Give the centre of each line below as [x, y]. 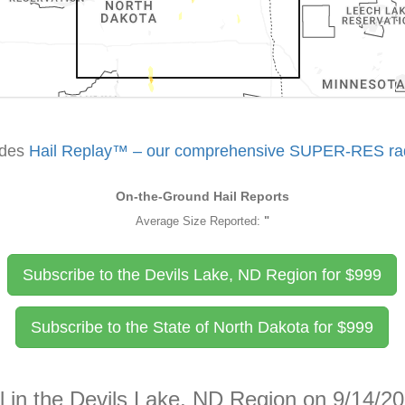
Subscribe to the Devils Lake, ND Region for [184, 275]
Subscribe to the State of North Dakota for [184, 327]
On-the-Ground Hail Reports [202, 196]
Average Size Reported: [199, 221]
